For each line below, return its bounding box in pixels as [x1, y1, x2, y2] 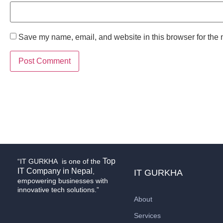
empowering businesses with [17, 176, 108, 185]
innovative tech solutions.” [17, 185, 99, 194]
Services [134, 211, 161, 220]
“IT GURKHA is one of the [17, 157, 103, 165]
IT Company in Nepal [17, 166, 93, 175]
